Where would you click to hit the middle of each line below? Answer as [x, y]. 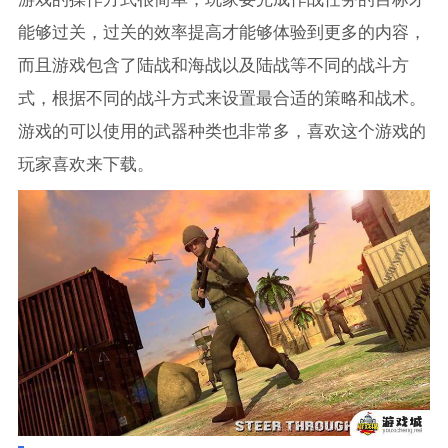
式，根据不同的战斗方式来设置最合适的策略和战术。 [221, 97]
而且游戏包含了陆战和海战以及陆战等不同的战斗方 [213, 64]
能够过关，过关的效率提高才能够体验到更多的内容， [221, 31]
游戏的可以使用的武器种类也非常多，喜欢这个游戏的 [221, 130]
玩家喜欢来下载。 [85, 163]
